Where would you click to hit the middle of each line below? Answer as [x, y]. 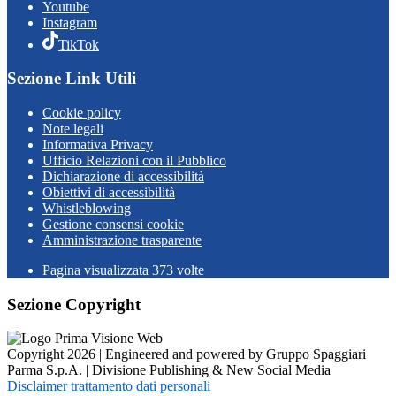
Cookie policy [82, 113]
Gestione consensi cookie [113, 224]
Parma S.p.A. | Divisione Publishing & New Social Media [169, 370]
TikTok [79, 44]
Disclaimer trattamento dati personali [109, 386]
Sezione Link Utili [72, 79]
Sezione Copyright [74, 304]
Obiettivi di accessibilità [109, 192]
